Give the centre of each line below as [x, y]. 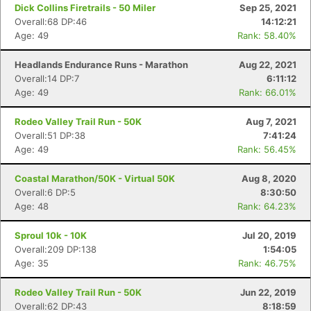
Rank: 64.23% [267, 206]
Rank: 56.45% [267, 149]
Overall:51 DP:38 [50, 135]
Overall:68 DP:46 [51, 22]
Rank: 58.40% [267, 35]
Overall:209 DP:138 [56, 249]
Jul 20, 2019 [269, 235]
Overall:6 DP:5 [45, 192]
